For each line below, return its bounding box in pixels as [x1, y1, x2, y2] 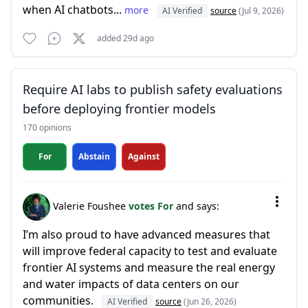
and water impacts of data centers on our [23, 276, 239, 291]
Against [128, 151, 159, 162]
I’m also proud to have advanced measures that [23, 227, 270, 242]
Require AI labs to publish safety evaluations [23, 81, 283, 98]
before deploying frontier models [23, 100, 216, 117]
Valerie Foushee [50, 199, 129, 212]
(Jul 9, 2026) [239, 5, 284, 16]
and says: [176, 199, 219, 212]
